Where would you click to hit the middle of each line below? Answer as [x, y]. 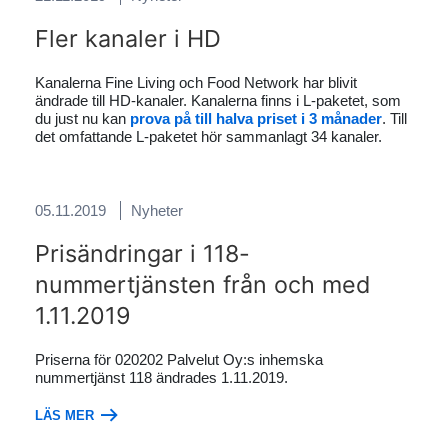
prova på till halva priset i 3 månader [256, 118]
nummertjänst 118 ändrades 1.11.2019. [161, 377]
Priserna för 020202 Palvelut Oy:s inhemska [179, 359]
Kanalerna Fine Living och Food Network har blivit [196, 82]
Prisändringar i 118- [142, 253]
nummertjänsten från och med [202, 284]
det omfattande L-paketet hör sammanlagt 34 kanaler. [208, 136]
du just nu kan [82, 118]
